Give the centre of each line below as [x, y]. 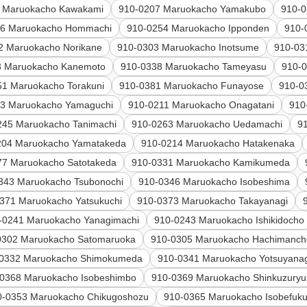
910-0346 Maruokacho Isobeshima [214, 182]
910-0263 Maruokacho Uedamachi [207, 124]
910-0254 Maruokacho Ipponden [198, 28]
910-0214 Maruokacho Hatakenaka [218, 144]
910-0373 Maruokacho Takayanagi [213, 201]
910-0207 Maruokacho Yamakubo [193, 9]
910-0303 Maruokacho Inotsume [188, 48]
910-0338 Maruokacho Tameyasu [194, 67]
